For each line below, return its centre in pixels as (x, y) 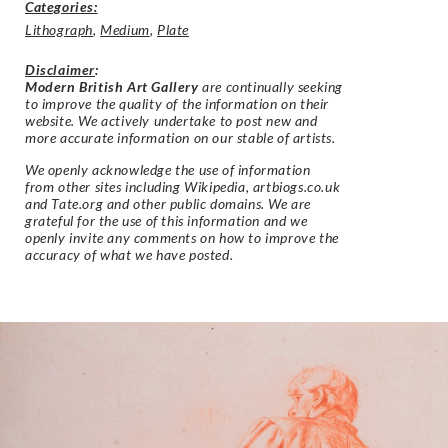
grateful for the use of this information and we (166, 220)
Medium (125, 30)
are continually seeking (271, 87)
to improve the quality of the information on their (177, 104)
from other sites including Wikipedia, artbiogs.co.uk (183, 186)
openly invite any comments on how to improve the (182, 237)
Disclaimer (60, 70)
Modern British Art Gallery (112, 87)
